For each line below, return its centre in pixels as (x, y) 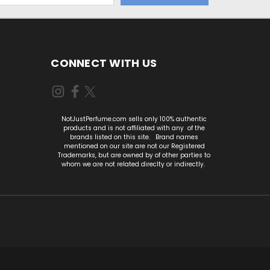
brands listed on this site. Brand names (134, 137)
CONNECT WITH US (104, 63)
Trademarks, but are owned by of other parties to (134, 155)
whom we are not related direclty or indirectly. (134, 164)
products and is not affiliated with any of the (134, 128)
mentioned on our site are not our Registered (134, 146)
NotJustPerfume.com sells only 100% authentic (134, 119)
